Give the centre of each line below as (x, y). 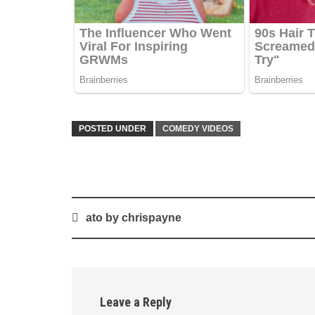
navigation (101, 232)
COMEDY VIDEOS (198, 129)
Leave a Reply (136, 302)
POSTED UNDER (112, 129)
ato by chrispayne (134, 218)
